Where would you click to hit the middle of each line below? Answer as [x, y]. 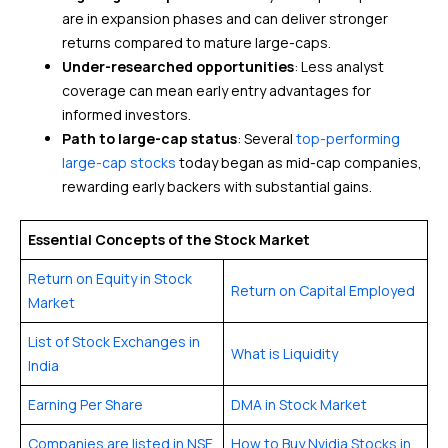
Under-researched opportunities [178, 66]
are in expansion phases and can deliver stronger [225, 18]
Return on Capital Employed [323, 290]
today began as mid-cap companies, [299, 162]
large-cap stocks [119, 162]
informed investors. [126, 114]
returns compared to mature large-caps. [196, 42]
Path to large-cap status [149, 138]
